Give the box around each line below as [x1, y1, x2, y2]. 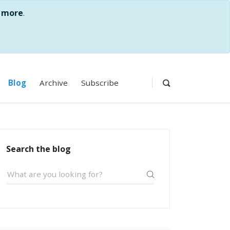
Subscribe [81, 78, 119, 88]
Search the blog [6, 143, 71, 155]
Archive [40, 78, 68, 88]
